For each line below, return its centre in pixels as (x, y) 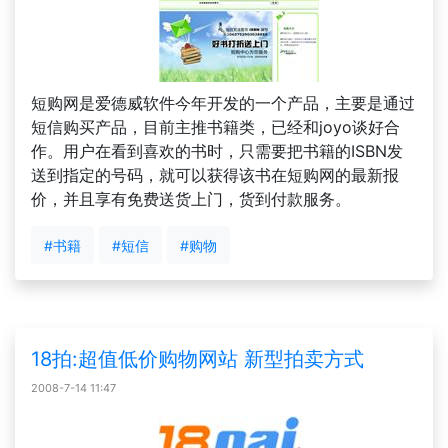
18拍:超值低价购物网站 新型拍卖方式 (197, 359)
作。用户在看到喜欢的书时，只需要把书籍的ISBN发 (217, 151)
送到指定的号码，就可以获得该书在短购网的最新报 (215, 175)
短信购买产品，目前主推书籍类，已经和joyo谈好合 (215, 127)
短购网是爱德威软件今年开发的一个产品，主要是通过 (223, 103)
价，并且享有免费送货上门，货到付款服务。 (191, 199)
